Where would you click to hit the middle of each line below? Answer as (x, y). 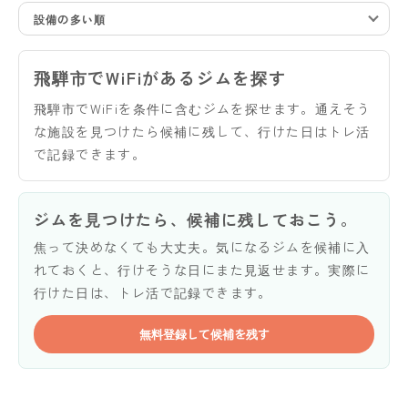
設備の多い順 (70, 18)
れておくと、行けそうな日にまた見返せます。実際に (202, 269)
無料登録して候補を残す (204, 333)
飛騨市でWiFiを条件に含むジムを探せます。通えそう (203, 108)
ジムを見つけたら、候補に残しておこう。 (196, 219)
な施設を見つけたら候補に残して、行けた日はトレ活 (202, 131)
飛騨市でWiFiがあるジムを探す (160, 77)
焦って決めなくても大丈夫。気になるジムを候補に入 (202, 246)
